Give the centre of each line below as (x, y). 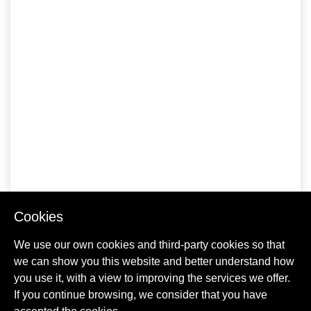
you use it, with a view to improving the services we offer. (152, 278)
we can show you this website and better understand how (154, 261)
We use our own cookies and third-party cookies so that (149, 245)
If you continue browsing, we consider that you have (141, 295)
